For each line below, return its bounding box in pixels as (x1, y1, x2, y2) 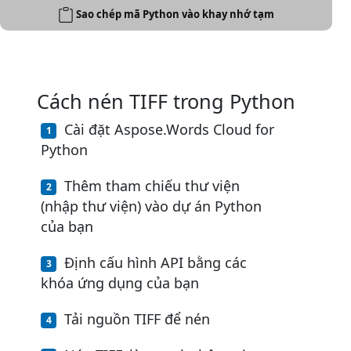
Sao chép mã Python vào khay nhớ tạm (76, 6, 274, 21)
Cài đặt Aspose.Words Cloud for (64, 120, 274, 139)
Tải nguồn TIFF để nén (64, 309, 210, 329)
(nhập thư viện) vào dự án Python (41, 197, 262, 216)
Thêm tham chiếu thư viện (64, 176, 240, 196)
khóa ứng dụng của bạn (41, 273, 199, 293)
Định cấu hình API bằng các (64, 253, 247, 273)
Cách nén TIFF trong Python (37, 88, 295, 115)
